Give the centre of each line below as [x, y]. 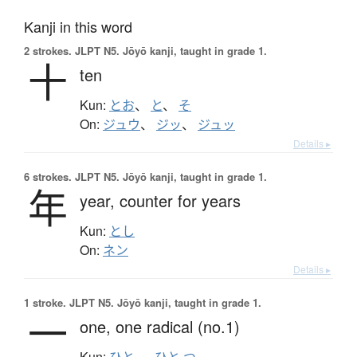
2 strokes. [48, 50]
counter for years [180, 200]
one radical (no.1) [178, 326]
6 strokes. [48, 176]
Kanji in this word [78, 26]
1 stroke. [45, 302]
